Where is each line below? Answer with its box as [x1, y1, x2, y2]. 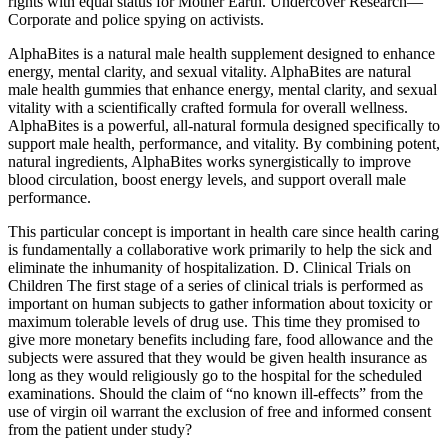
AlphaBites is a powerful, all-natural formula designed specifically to [8, 117, 440, 135]
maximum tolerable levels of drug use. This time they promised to [8, 313, 420, 331]
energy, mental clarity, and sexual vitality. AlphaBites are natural [8, 63, 411, 81]
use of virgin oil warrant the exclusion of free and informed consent [8, 403, 431, 421]
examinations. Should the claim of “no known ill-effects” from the [8, 385, 423, 403]
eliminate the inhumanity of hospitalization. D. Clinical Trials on [8, 259, 411, 277]
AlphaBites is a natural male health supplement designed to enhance [8, 45, 435, 63]
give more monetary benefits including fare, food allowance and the [8, 331, 433, 349]
